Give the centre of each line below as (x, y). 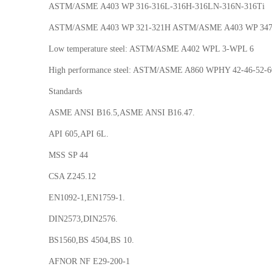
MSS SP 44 (69, 155)
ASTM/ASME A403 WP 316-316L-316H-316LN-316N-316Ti (157, 7)
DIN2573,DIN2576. (83, 219)
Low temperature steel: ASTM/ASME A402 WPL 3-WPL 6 (151, 49)
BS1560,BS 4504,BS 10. (92, 240)
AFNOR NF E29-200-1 (90, 262)
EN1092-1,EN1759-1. (87, 198)
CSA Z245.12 (73, 177)
